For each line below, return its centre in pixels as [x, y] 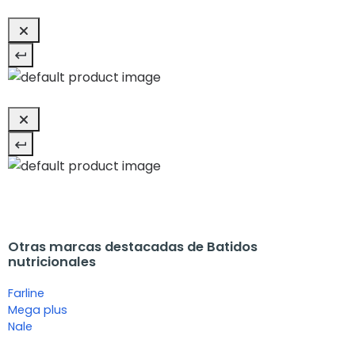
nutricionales [52, 262]
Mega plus [38, 310]
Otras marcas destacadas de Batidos [133, 247]
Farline [26, 294]
